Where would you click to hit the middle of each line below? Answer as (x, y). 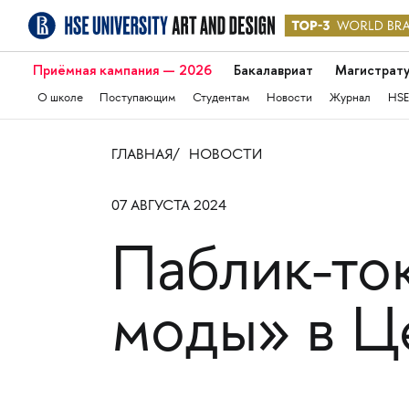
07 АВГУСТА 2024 (168, 206)
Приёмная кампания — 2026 (122, 70)
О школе (60, 99)
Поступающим (138, 99)
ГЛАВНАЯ (142, 155)
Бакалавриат (273, 70)
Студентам (221, 99)
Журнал (351, 99)
